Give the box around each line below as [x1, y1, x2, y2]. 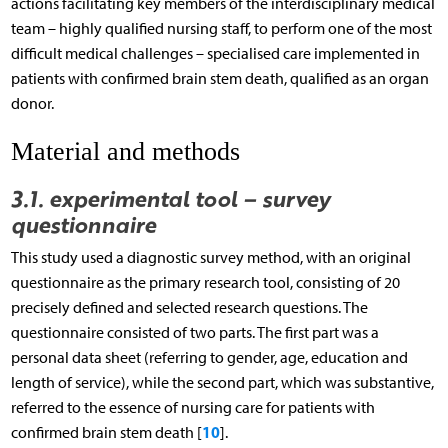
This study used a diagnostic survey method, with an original [10, 247, 411, 267]
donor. [10, 93, 54, 113]
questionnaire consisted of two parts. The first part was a [10, 322, 379, 342]
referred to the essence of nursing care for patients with [10, 397, 375, 417]
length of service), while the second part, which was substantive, [10, 372, 434, 392]
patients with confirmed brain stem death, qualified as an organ [10, 68, 429, 88]
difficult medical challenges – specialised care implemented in [10, 43, 420, 63]
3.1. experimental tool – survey [10, 181, 330, 214]
